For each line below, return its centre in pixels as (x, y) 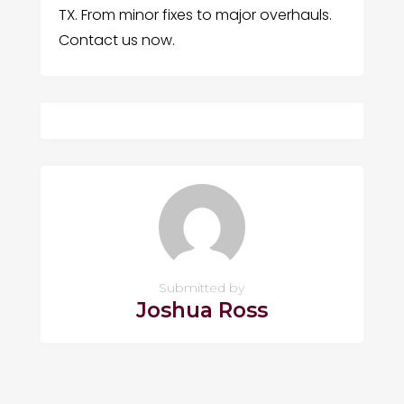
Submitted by (202, 287)
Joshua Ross (202, 310)
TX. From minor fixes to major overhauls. (195, 14)
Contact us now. (116, 40)
